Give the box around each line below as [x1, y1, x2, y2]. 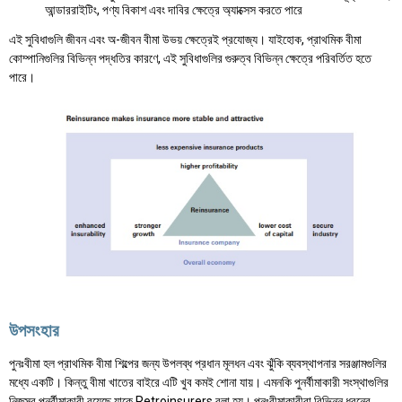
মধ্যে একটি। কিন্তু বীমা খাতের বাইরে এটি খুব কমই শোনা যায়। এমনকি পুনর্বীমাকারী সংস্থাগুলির [9, 375, 389, 390]
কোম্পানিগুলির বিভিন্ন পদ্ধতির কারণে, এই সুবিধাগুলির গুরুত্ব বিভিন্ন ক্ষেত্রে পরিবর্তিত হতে [9, 50, 371, 66]
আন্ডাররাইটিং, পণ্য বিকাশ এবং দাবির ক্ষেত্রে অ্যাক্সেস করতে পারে [45, 2, 302, 17]
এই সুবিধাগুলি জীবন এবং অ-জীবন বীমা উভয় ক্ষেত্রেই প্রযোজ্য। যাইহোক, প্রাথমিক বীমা [9, 31, 362, 47]
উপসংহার [9, 319, 59, 341]
